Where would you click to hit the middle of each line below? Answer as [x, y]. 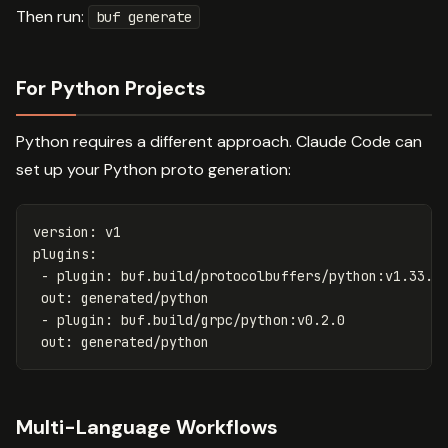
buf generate [144, 17]
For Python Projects [111, 88]
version [61, 232]
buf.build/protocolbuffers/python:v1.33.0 [281, 276]
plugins [61, 254]
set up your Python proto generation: [153, 170]
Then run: [52, 17]
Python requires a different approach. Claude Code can [219, 142]
